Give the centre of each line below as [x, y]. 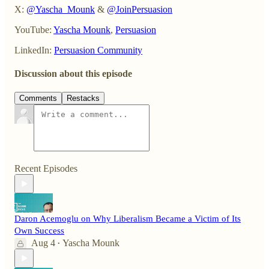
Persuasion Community [98, 50]
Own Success [39, 231]
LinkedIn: [34, 50]
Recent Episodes [46, 169]
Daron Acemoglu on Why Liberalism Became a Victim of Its [128, 219]
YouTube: [34, 29]
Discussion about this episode [73, 74]
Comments [38, 98]
